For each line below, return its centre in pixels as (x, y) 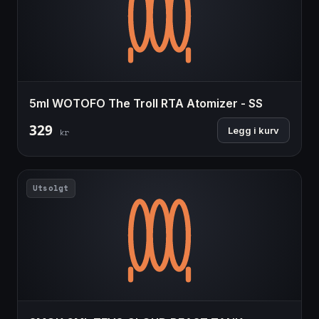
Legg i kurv (253, 131)
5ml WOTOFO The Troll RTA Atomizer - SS (146, 104)
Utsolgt (51, 188)
